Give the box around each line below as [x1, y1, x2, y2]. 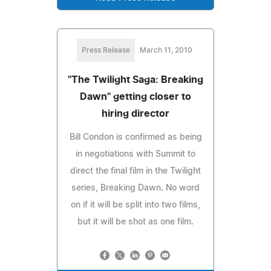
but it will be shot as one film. [77, 217, 194, 226]
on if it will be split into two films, [71, 200, 200, 209]
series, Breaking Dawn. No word [71, 183, 200, 192]
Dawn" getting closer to [80, 91, 191, 102]
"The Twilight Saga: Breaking [68, 74, 203, 85]
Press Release [81, 46, 130, 54]
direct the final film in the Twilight [70, 166, 201, 175]
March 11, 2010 [139, 46, 192, 54]
